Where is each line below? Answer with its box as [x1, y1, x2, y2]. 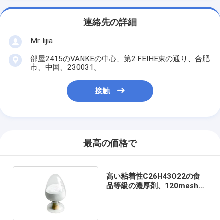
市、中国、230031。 [30, 62, 101, 72]
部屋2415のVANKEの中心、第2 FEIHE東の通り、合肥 [30, 54, 210, 63]
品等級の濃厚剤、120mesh [106, 181, 198, 190]
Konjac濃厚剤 [106, 190, 153, 199]
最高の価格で [83, 138, 137, 149]
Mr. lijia [30, 36, 53, 45]
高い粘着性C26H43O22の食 [106, 171, 200, 181]
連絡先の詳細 [83, 17, 137, 27]
